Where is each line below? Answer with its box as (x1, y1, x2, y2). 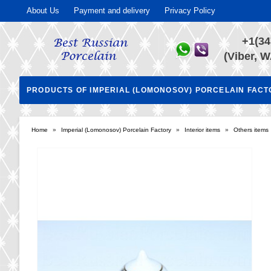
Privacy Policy (165, 6, 215, 15)
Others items (233, 126, 269, 133)
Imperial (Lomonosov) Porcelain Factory (61, 126, 171, 133)
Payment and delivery (74, 6, 150, 15)
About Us (27, 6, 59, 15)
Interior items (184, 126, 220, 133)
